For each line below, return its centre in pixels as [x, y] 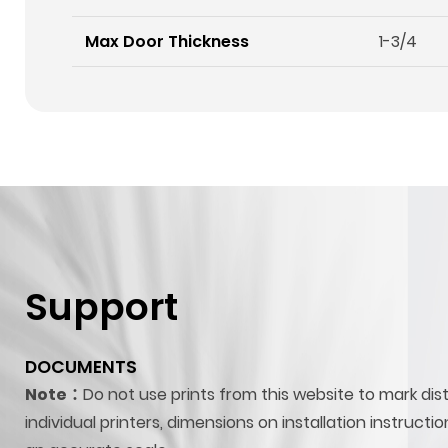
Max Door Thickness [167, 41]
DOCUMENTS [81, 367]
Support [101, 307]
